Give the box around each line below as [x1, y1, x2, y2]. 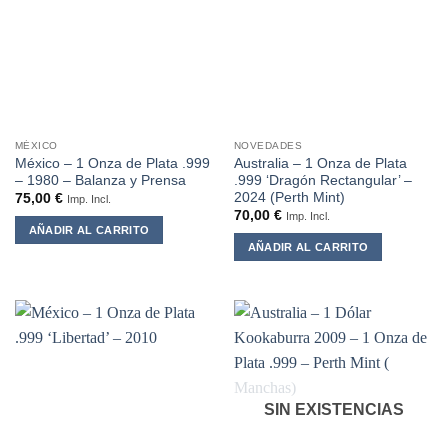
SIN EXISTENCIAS [263, 401, 404, 419]
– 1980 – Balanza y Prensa [14, 172, 186, 188]
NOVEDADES [233, 140, 303, 152]
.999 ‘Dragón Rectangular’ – [233, 172, 412, 188]
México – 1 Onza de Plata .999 [14, 155, 210, 171]
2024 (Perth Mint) [233, 189, 345, 205]
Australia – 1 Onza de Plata [233, 155, 407, 171]
